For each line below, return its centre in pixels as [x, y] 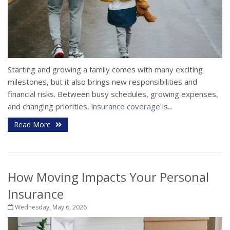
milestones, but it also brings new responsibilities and [102, 81]
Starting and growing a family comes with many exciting [105, 69]
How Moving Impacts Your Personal [108, 177]
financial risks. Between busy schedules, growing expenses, [113, 94]
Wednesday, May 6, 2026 [50, 207]
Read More [33, 124]
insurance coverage [126, 106]
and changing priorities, [50, 106]
